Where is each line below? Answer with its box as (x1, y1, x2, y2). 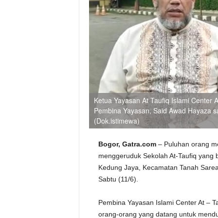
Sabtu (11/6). (98, 175, 138, 183)
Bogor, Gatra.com (98, 140, 158, 148)
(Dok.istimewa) (93, 116, 140, 126)
